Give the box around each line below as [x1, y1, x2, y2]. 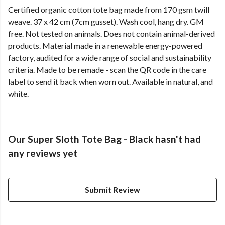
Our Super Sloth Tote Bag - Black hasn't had [8, 133, 201, 145]
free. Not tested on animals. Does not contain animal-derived [8, 29, 215, 39]
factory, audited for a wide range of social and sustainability [8, 53, 211, 63]
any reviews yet [8, 147, 77, 159]
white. [8, 89, 29, 99]
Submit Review [85, 185, 140, 195]
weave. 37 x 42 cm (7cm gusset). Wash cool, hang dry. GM [8, 17, 204, 27]
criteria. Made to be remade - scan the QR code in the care [8, 65, 206, 75]
